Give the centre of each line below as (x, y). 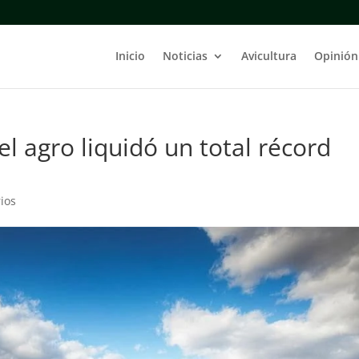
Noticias (185, 56)
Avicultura (268, 56)
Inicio (130, 56)
